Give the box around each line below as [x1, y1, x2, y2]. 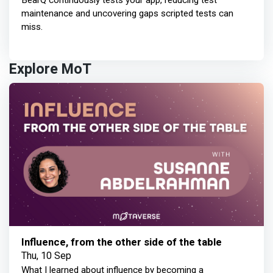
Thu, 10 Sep [21, 250, 71, 262]
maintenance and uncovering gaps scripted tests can [21, 8, 233, 19]
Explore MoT [9, 58, 91, 80]
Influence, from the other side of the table [21, 235, 222, 250]
